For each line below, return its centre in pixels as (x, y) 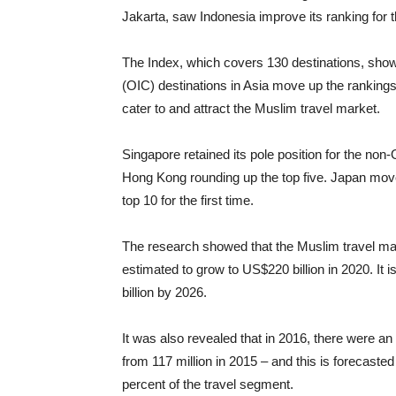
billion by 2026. (164, 292)
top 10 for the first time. (188, 200)
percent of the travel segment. (208, 384)
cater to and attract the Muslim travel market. (251, 108)
